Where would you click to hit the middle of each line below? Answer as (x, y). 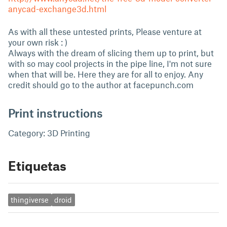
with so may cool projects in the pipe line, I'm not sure (110, 63)
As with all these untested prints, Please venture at (105, 31)
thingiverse (30, 200)
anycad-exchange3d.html (57, 9)
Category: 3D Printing (49, 133)
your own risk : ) (38, 42)
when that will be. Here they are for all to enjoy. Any (106, 74)
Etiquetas (37, 166)
